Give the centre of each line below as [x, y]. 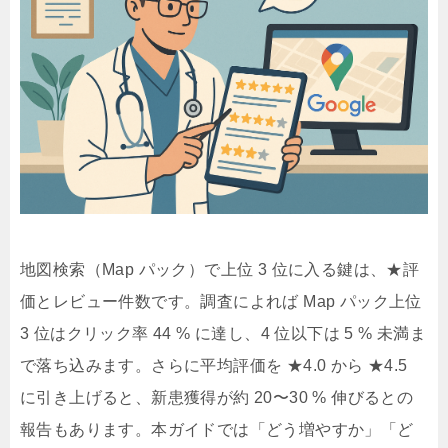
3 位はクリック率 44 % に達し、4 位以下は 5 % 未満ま [223, 334]
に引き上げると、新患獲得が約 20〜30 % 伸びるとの [217, 398]
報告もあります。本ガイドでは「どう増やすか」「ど [217, 430]
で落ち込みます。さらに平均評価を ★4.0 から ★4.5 [214, 366]
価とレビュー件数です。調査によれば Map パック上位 [221, 302]
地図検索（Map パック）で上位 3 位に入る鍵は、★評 [220, 270]
